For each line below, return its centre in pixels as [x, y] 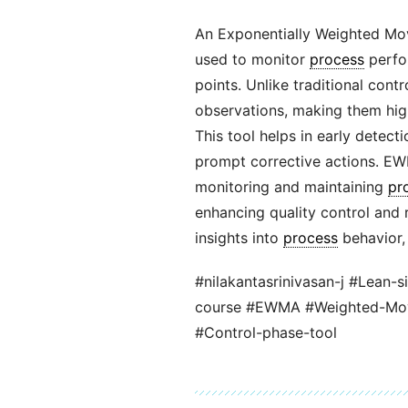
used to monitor [252, 59]
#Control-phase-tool [265, 332]
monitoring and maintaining [291, 187]
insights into [239, 238]
